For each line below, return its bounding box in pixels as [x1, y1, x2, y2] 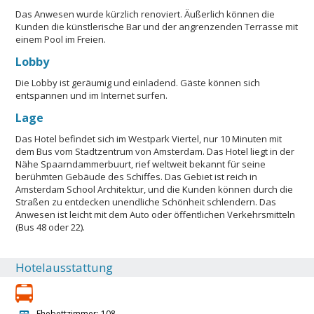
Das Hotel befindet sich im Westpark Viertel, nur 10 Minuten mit [15, 132, 282, 145]
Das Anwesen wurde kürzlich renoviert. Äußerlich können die [15, 7, 275, 20]
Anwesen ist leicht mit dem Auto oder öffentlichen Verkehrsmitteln [15, 207, 296, 221]
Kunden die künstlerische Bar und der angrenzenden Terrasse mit [15, 20, 299, 33]
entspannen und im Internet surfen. [15, 88, 168, 102]
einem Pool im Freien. [15, 32, 107, 46]
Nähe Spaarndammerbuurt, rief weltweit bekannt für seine [15, 157, 266, 170]
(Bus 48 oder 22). [15, 220, 86, 233]
